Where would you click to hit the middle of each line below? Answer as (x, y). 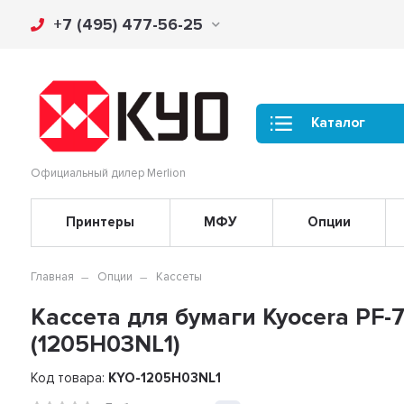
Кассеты (179, 276)
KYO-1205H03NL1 (165, 377)
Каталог (339, 123)
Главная (53, 276)
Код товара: (70, 377)
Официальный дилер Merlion (109, 173)
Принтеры (101, 222)
